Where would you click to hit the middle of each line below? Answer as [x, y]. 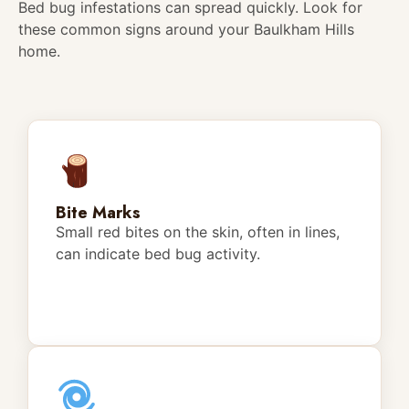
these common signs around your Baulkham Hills [186, 30]
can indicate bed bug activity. [158, 254]
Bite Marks [98, 213]
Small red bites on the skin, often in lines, [198, 232]
